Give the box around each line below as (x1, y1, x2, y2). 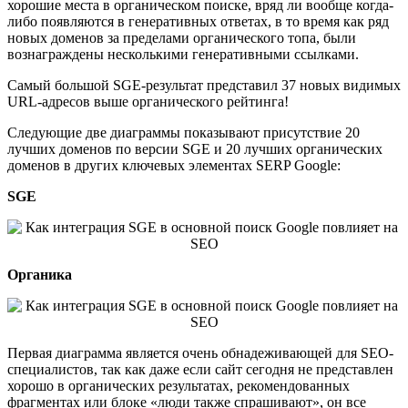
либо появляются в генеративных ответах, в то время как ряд (7, 14, 389, 30)
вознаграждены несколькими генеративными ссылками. (7, 46, 359, 63)
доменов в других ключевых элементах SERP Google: (7, 158, 341, 174)
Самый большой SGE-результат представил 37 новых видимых (7, 77, 401, 94)
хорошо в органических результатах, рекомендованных (7, 378, 350, 394)
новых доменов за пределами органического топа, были (7, 30, 356, 46)
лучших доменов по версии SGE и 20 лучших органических (7, 141, 382, 158)
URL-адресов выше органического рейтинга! (7, 94, 289, 110)
